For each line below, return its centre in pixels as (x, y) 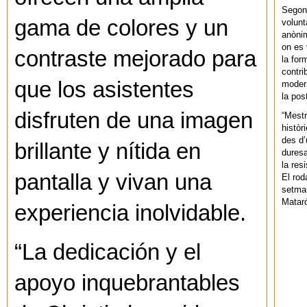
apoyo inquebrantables (127, 283)
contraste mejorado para (135, 59)
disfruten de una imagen (134, 121)
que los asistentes (104, 90)
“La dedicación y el (108, 253)
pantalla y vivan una (113, 183)
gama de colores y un (121, 28)
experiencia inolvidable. (130, 213)
